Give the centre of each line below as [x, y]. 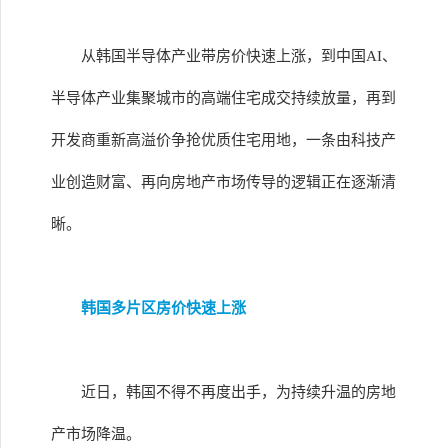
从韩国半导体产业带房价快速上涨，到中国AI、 [239, 56]
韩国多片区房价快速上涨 [163, 308]
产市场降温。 [96, 434]
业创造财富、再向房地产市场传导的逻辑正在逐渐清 [223, 182]
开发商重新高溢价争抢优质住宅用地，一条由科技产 [223, 140]
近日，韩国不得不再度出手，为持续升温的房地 [238, 392]
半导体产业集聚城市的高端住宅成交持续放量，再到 [223, 98]
